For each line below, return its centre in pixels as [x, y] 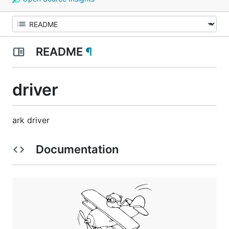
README [59, 52]
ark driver [31, 120]
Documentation [77, 149]
